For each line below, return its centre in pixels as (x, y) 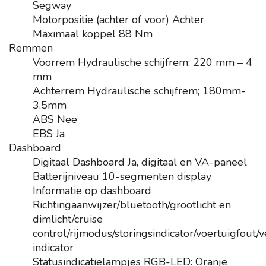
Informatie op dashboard (92, 191)
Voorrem (54, 62)
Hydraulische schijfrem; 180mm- (167, 91)
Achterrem (58, 91)
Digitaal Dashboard (79, 162)
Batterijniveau (66, 176)
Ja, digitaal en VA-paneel (187, 162)
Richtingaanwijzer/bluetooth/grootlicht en (132, 205)
